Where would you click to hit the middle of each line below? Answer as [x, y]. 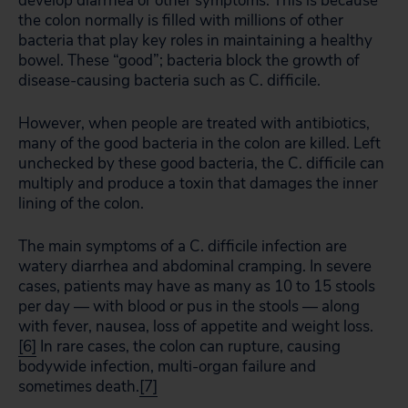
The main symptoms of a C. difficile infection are [183, 246]
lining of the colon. [81, 204]
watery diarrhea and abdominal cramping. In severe [195, 266]
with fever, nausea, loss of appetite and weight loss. [196, 326]
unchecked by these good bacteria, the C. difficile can [201, 163]
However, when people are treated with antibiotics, [194, 123]
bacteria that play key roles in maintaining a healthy [195, 41]
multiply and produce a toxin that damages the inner [198, 184]
